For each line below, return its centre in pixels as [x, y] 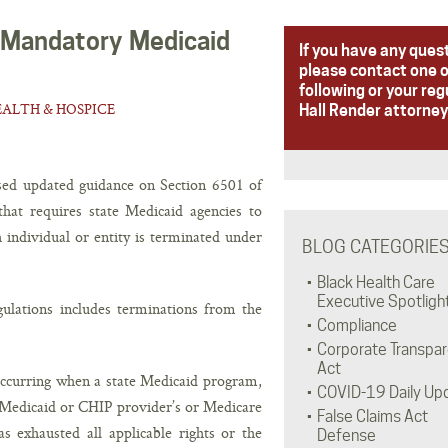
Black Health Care [375, 282]
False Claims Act [372, 416]
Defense [346, 435]
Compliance [356, 325]
